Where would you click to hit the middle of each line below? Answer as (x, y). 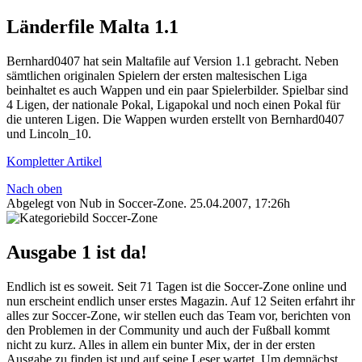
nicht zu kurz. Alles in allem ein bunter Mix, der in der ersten (161, 345)
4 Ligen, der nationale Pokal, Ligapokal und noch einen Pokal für (173, 105)
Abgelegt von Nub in (62, 204)
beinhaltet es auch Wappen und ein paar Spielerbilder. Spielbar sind (177, 90)
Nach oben (34, 189)
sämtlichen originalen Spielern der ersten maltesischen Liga (157, 76)
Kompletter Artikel (54, 162)
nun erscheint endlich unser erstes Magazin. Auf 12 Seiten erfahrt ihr (181, 301)
